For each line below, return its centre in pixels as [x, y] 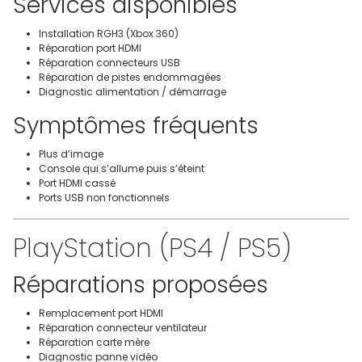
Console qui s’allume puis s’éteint [122, 168]
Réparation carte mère [94, 342]
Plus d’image [71, 154]
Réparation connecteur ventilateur [123, 327]
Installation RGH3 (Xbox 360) [109, 33]
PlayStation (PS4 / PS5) [152, 247]
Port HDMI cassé [77, 183]
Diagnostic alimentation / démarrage [133, 91]
